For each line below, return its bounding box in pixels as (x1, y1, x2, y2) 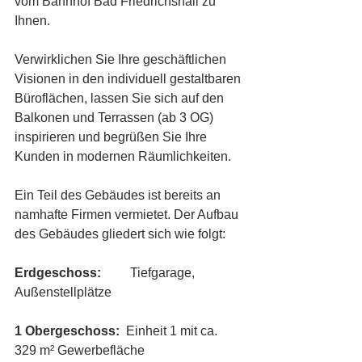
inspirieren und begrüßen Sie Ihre (15, 130, 210, 144)
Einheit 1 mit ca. (123, 324, 221, 338)
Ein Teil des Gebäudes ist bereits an (15, 188, 224, 202)
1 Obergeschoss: (15, 324, 123, 338)
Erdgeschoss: (15, 266, 104, 280)
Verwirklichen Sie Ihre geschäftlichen (15, 53, 229, 66)
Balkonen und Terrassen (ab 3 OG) (15, 111, 217, 124)
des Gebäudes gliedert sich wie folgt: (15, 227, 225, 241)
